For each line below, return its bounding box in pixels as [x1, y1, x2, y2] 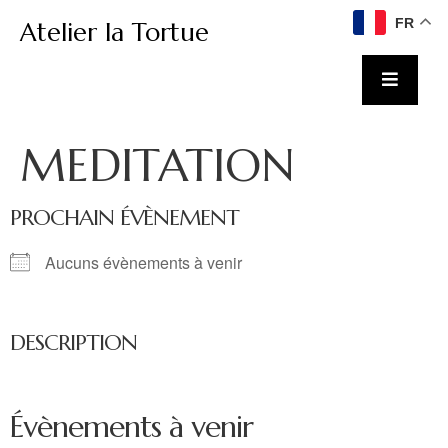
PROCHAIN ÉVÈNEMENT [10, 204, 239, 231]
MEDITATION [20, 137, 295, 194]
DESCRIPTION [10, 329, 137, 356]
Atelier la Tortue [20, 17, 209, 48]
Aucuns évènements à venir [45, 251, 242, 274]
